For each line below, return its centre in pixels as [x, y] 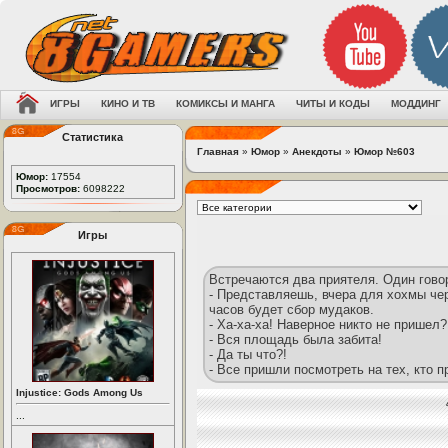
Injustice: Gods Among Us [79, 392]
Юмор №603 [384, 151]
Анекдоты [317, 151]
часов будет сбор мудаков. [291, 309]
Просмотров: [48, 188]
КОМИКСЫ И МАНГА [225, 103]
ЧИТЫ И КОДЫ [333, 103]
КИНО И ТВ [128, 103]
